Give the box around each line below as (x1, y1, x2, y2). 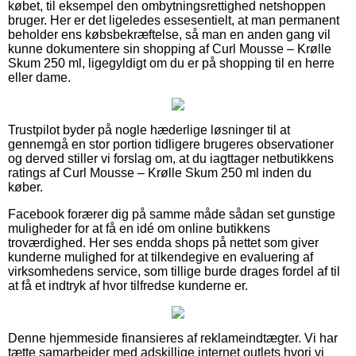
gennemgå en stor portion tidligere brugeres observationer (8, 137, 334, 151)
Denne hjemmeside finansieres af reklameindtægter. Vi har (8, 331, 338, 345)
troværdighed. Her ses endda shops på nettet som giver (8, 235, 319, 250)
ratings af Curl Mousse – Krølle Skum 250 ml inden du (8, 165, 311, 180)
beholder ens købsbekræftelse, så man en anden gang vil (8, 27, 331, 41)
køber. (8, 180, 43, 194)
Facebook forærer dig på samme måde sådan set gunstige (8, 207, 335, 221)
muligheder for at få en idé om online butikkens (8, 221, 270, 235)
